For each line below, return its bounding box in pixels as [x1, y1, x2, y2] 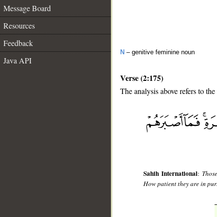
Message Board [3, 3, 51, 13]
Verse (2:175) [120, 72, 163, 83]
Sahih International [143, 169, 198, 179]
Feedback [3, 38, 33, 48]
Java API [3, 55, 31, 65]
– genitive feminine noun [124, 48, 195, 56]
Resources [3, 20, 35, 31]
